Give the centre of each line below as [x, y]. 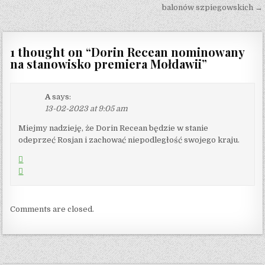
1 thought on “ [51, 51]
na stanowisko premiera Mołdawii [106, 63]
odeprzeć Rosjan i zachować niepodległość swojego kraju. [129, 140]
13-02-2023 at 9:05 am [87, 108]
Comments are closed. [52, 209]
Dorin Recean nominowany [168, 51]
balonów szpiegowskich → [212, 7]
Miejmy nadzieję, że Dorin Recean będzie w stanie [114, 128]
